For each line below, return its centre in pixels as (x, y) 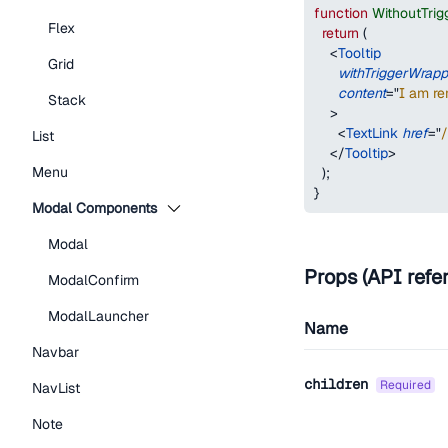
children (336, 384)
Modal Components (94, 208)
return (340, 33)
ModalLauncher (98, 316)
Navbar (55, 352)
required (409, 385)
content (362, 93)
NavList (56, 388)
